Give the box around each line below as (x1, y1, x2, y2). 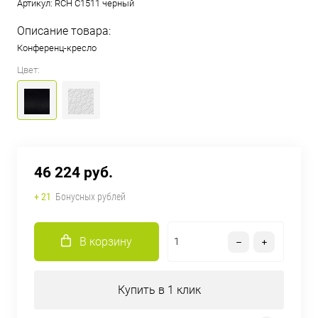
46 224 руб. (34, 164, 113, 181)
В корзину (79, 235, 132, 248)
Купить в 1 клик (117, 283, 201, 297)
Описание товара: (17, 24, 111, 38)
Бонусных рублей (55, 191, 126, 202)
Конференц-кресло (17, 43, 97, 54)
